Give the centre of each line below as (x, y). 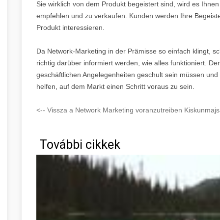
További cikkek (78, 144)
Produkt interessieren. (70, 27)
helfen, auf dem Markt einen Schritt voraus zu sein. (115, 86)
